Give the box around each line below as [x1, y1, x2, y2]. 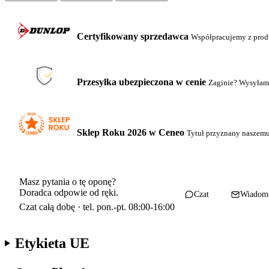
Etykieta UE [14, 235, 89, 251]
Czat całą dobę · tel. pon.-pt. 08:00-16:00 [19, 202, 175, 212]
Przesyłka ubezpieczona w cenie [77, 77, 206, 87]
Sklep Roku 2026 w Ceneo [77, 127, 184, 138]
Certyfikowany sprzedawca [77, 31, 189, 41]
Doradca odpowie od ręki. [19, 187, 118, 198]
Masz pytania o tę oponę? [19, 177, 116, 187]
